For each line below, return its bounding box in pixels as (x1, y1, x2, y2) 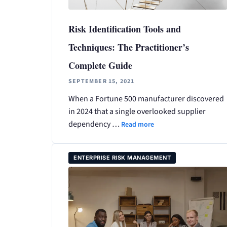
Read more (121, 120, 154, 130)
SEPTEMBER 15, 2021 (68, 77, 135, 86)
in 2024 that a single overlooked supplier (68, 106, 206, 118)
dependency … (68, 119, 121, 130)
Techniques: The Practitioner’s (68, 41, 189, 54)
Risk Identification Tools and (68, 22, 181, 36)
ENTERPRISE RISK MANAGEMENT (73, 154, 171, 162)
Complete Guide (68, 59, 132, 72)
